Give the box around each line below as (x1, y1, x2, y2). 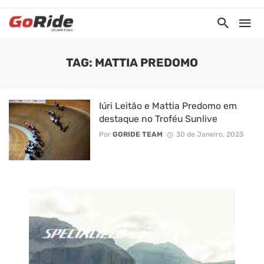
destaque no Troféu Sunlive (98, 113, 217, 124)
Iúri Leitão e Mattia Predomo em (98, 100, 237, 111)
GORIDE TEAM (112, 130, 163, 139)
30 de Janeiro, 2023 (176, 130, 243, 139)
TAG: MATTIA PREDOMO (66, 56, 198, 70)
